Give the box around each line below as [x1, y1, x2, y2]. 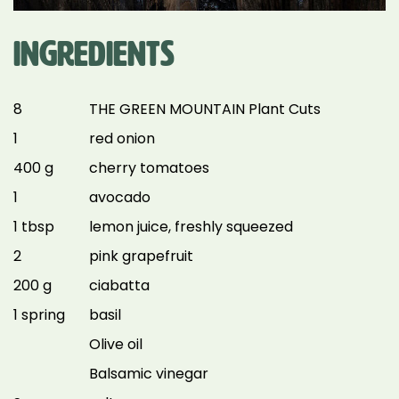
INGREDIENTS [13, 35, 175, 74]
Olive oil [89, 333, 142, 354]
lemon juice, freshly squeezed [89, 216, 293, 237]
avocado [89, 186, 151, 208]
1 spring [13, 304, 65, 325]
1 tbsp [13, 216, 54, 237]
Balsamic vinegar [89, 362, 208, 384]
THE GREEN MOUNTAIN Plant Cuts [89, 98, 321, 119]
